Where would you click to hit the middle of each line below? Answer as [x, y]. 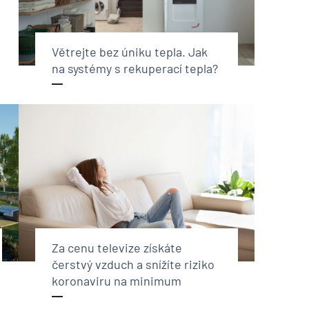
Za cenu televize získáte [117, 247]
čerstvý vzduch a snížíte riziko [133, 264]
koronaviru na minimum [116, 280]
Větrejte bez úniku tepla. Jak [129, 51]
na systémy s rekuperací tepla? [134, 68]
